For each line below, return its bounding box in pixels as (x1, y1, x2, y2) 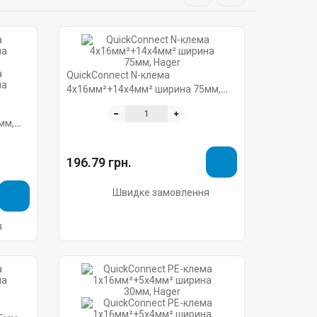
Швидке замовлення (112, 187, 209, 198)
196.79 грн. (67, 154, 132, 170)
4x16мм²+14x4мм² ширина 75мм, (67, 83, 221, 95)
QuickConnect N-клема (67, 69, 171, 81)
